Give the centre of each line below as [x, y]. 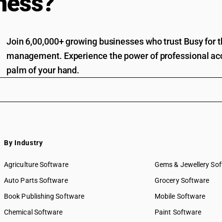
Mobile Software [180, 196]
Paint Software [178, 212]
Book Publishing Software [44, 196]
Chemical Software [33, 212]
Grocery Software [182, 180]
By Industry [24, 143]
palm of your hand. [43, 70]
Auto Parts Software [36, 180]
